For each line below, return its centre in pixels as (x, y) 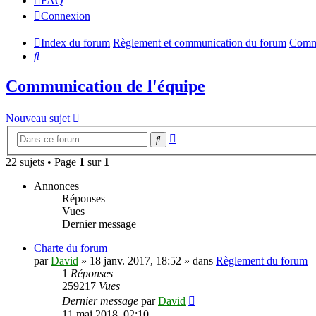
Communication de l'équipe (105, 86)
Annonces (56, 186)
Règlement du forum (262, 261)
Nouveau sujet (38, 118)
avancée (194, 149)
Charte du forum (71, 248)
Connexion (66, 16)
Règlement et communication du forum (200, 43)
